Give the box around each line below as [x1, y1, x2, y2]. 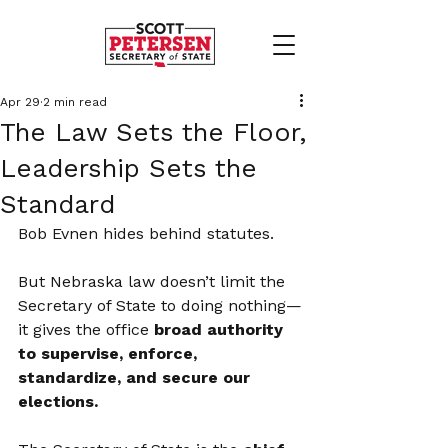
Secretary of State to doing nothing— [18, 296, 302, 315]
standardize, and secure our [18, 368, 255, 387]
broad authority [154, 320, 288, 339]
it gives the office [18, 320, 154, 339]
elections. [18, 392, 98, 411]
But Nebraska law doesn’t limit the [18, 272, 290, 291]
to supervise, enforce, [18, 344, 202, 363]
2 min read [43, 95, 107, 109]
